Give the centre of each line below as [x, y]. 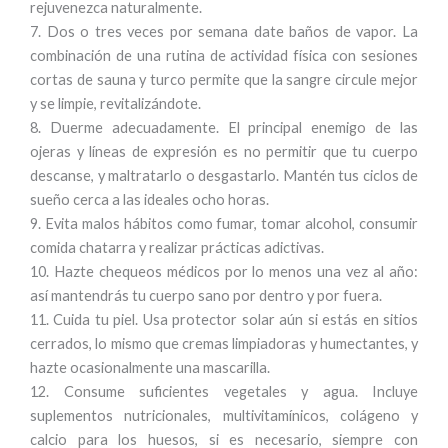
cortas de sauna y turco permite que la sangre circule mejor [224, 79]
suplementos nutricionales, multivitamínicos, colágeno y [224, 415]
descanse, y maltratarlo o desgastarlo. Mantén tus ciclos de [224, 175]
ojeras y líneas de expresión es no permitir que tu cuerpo [224, 151]
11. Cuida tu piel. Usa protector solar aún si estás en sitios [224, 319]
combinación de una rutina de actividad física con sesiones [224, 55]
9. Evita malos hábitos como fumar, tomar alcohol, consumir [224, 223]
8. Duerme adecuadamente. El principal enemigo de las [224, 127]
